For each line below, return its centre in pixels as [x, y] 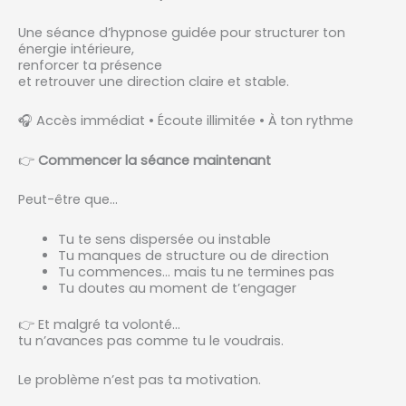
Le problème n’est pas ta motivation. [140, 380]
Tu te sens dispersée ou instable [164, 239]
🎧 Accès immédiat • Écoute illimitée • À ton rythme [186, 121]
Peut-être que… [68, 200]
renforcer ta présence [90, 65]
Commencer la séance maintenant [155, 160]
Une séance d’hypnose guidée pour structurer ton [182, 32]
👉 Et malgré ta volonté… [99, 324]
